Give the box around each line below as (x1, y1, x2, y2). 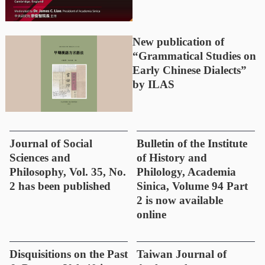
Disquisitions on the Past (9, 248, 128, 260)
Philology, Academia (137, 166, 236, 178)
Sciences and (9, 151, 70, 164)
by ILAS (132, 78, 174, 91)
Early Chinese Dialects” (132, 64, 247, 76)
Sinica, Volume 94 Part (137, 180, 248, 192)
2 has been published (9, 180, 111, 192)
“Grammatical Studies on (132, 50, 256, 62)
